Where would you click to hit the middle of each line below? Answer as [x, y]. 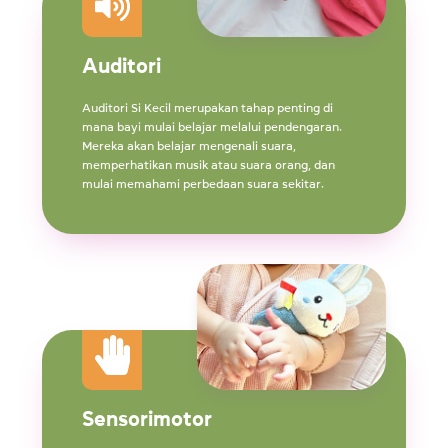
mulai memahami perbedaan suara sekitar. [203, 183]
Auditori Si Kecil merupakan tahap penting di [208, 107]
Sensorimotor [147, 418]
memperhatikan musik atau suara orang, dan [209, 164]
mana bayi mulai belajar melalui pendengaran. [212, 126]
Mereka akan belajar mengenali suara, [189, 145]
